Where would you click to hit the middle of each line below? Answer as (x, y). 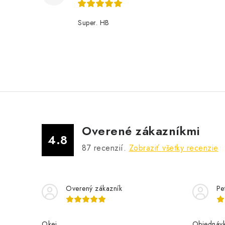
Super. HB (94, 22)
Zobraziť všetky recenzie (174, 148)
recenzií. (110, 148)
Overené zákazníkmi (141, 131)
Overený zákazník (94, 188)
